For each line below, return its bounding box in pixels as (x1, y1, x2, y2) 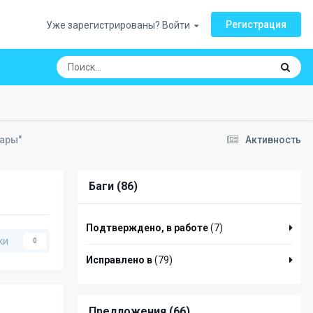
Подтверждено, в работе (86, 222, 208, 234)
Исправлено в (86, 254, 154, 266)
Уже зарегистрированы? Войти (46, 19, 194, 31)
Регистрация (226, 19, 286, 30)
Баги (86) (89, 180, 138, 194)
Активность (245, 134, 301, 146)
